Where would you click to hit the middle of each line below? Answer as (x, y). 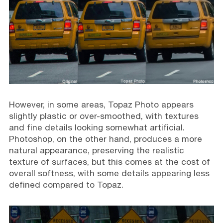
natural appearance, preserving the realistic (96, 150)
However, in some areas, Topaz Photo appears (101, 104)
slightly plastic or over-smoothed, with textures (104, 116)
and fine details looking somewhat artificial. (97, 127)
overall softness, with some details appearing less (109, 173)
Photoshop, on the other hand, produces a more (105, 139)
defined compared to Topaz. (66, 184)
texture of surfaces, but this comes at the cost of (109, 162)
